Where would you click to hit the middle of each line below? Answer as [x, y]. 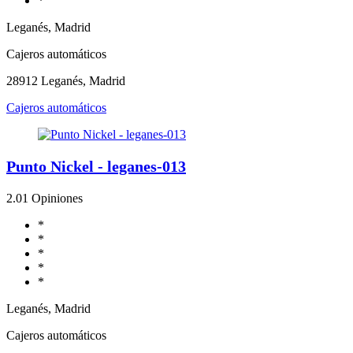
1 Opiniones [52, 198]
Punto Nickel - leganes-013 [96, 166]
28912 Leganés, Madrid [66, 80]
